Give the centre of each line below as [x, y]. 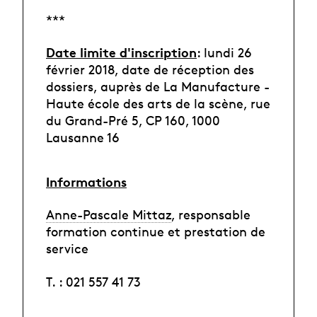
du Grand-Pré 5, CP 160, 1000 [133, 121]
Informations [86, 181]
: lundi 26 [224, 53]
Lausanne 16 [85, 138]
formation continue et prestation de [156, 232]
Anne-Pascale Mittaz [109, 215]
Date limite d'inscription [121, 52]
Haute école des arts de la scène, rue [158, 104]
